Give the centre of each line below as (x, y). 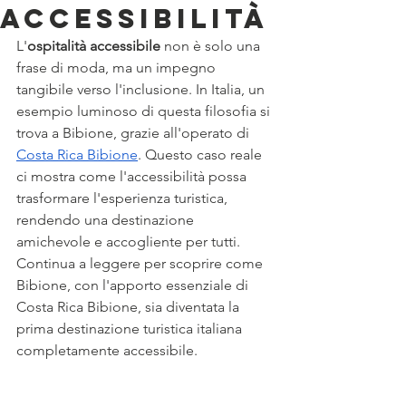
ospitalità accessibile (94, 46)
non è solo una (212, 46)
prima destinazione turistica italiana (131, 329)
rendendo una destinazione (107, 220)
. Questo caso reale (202, 155)
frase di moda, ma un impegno (118, 68)
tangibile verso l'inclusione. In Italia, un (142, 89)
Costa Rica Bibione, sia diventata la (130, 307)
